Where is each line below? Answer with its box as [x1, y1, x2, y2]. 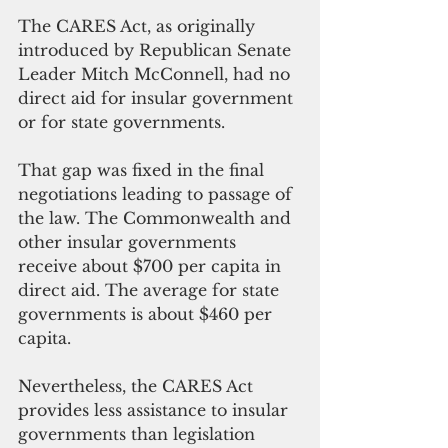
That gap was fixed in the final [18, 159, 269, 180]
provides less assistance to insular [18, 399, 293, 420]
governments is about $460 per [18, 303, 277, 324]
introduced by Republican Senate [18, 39, 296, 60]
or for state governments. [18, 111, 230, 132]
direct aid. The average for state [18, 279, 284, 300]
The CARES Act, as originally [18, 15, 260, 36]
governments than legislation [18, 423, 260, 444]
